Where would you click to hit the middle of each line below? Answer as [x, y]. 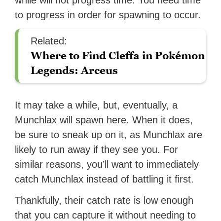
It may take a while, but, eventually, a [96, 105]
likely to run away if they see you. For [97, 150]
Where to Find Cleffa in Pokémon [118, 56]
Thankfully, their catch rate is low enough [104, 201]
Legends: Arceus [74, 71]
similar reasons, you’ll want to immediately [107, 165]
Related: [49, 41]
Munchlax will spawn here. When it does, [104, 120]
